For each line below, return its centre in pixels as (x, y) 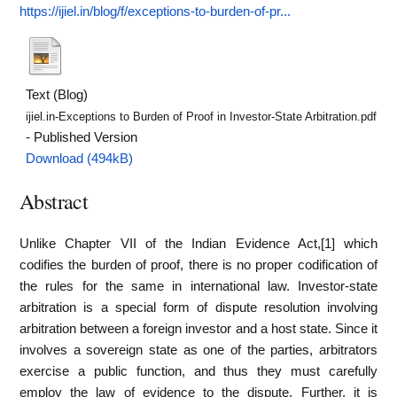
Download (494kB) (80, 158)
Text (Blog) (57, 94)
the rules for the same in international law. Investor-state (198, 286)
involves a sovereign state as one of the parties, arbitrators (198, 350)
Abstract (54, 201)
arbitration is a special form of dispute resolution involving (198, 307)
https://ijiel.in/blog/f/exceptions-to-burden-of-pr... (155, 12)
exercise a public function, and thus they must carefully (198, 371)
